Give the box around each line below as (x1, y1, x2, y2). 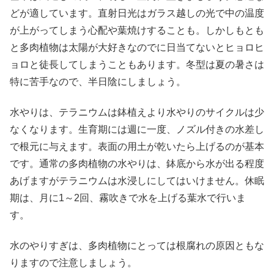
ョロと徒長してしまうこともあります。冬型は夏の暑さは (10, 59, 264, 70)
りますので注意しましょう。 (10, 257, 137, 268)
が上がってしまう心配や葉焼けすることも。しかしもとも (10, 24, 264, 35)
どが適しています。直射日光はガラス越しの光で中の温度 (10, 7, 264, 18)
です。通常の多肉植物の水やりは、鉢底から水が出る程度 (10, 158, 264, 169)
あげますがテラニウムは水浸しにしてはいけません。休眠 (10, 175, 264, 186)
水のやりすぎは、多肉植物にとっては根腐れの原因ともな (10, 240, 264, 251)
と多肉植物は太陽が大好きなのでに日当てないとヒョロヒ (10, 42, 264, 53)
